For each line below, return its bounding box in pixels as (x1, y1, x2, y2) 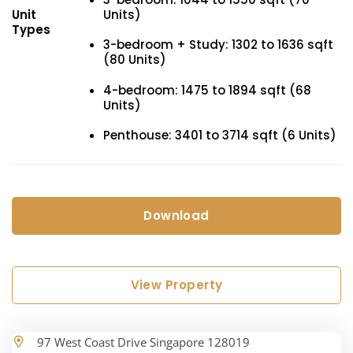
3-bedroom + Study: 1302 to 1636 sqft (103, 36, 333, 54)
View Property (130, 277, 223, 294)
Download (143, 207, 210, 225)
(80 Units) (103, 51, 166, 69)
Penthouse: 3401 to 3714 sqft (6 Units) (103, 127, 336, 144)
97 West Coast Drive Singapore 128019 (37, 334, 250, 351)
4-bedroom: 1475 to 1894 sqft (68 (103, 81, 311, 98)
